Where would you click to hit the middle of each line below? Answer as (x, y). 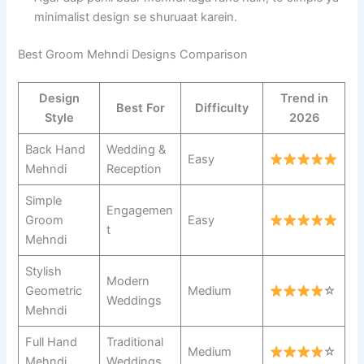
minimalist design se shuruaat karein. (136, 17)
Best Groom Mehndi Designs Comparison (133, 55)
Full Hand (51, 342)
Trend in (304, 99)
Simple (43, 201)
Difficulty (222, 108)
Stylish (43, 272)
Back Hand (55, 150)
